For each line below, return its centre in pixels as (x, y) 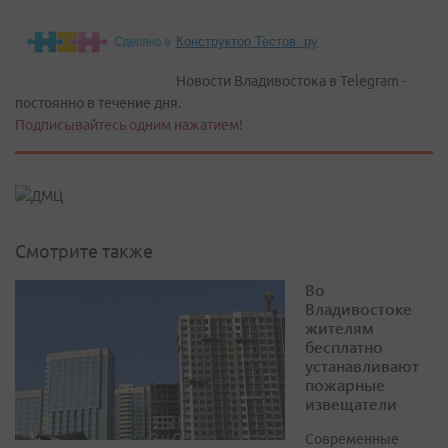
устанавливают (362, 366)
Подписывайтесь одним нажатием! (129, 125)
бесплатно (344, 347)
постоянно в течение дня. (98, 103)
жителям (339, 328)
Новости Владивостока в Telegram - (291, 81)
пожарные (345, 385)
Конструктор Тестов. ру (247, 41)
